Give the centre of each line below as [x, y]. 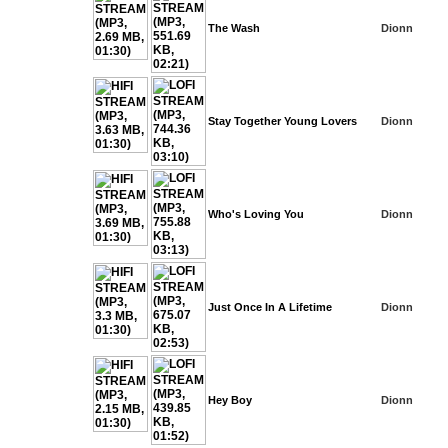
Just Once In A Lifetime [270, 307]
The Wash [234, 28]
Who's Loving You [256, 214]
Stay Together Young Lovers [282, 121]
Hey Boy [230, 400]
